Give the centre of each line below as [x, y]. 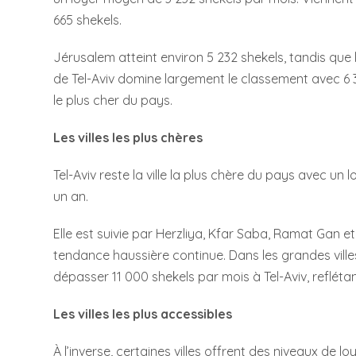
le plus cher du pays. [113, 101]
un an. [71, 197]
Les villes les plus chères [128, 138]
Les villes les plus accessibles [143, 314]
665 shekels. [88, 20]
